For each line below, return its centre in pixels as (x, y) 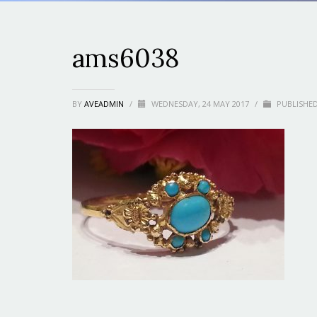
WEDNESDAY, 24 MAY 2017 (201, 104)
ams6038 (126, 58)
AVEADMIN (105, 104)
